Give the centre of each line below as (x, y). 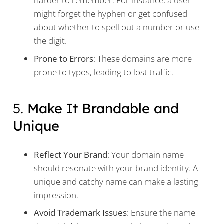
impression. (56, 195)
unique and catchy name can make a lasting (116, 181)
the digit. (50, 41)
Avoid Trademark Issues (80, 213)
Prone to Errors (64, 58)
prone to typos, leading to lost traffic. (104, 72)
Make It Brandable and (103, 109)
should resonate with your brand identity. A (116, 168)
